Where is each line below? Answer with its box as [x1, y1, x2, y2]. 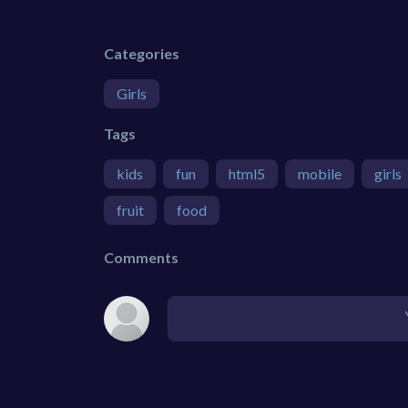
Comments [104, 248, 178, 266]
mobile [298, 164, 342, 182]
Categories [104, 44, 179, 62]
